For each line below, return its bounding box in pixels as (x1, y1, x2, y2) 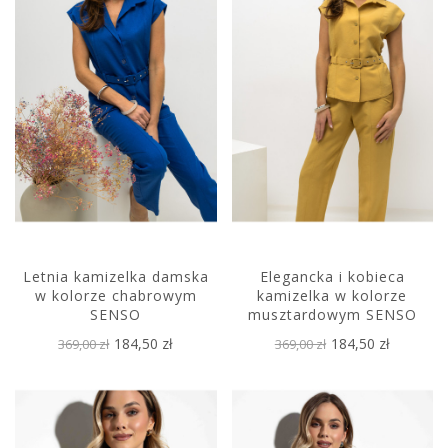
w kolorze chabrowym (34, 285, 197, 305)
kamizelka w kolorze (257, 285, 408, 305)
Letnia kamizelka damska (22, 266, 209, 286)
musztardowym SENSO (247, 304, 417, 324)
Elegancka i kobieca (259, 266, 405, 286)
